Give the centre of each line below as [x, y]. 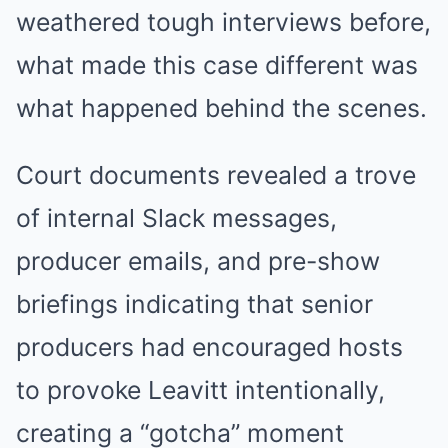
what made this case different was [217, 64]
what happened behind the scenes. [221, 107]
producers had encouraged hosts [209, 346]
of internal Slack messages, [176, 217]
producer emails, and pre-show [198, 260]
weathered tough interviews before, [223, 21]
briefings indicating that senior [194, 303]
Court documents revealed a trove [216, 174]
